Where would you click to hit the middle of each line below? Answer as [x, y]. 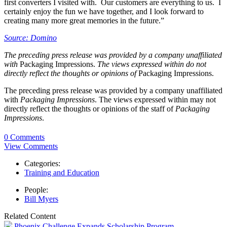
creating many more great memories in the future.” [84, 21]
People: [36, 190]
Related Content [30, 216]
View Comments [31, 146]
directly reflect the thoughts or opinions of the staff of [90, 109]
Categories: [42, 163]
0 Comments [24, 137]
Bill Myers [41, 199]
